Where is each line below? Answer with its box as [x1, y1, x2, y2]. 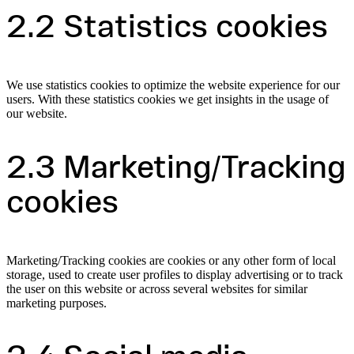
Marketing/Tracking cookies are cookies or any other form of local [6, 253, 336, 267]
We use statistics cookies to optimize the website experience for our [6, 77, 340, 92]
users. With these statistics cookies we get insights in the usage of [6, 92, 329, 106]
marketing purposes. [6, 296, 107, 310]
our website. [6, 106, 67, 120]
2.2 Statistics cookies [6, 13, 328, 45]
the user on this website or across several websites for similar [6, 281, 307, 296]
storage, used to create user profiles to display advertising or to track [6, 267, 343, 281]
